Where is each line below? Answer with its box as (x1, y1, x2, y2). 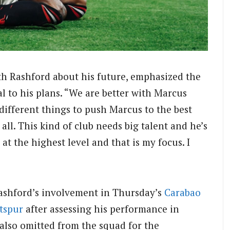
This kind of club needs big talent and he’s (18, 119, 207, 132)
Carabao (164, 186, 201, 199)
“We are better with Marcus (62, 86, 187, 100)
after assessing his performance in (23, 202, 179, 216)
